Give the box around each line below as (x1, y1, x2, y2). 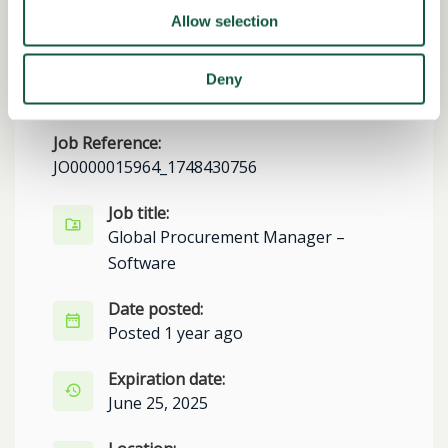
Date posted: (108, 298, 203, 320)
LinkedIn (226, 72, 274, 89)
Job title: (108, 202, 169, 224)
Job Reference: (53, 132, 161, 154)
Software (108, 252, 176, 274)
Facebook (42, 72, 98, 89)
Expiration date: (108, 368, 225, 390)
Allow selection (170, 12, 278, 29)
